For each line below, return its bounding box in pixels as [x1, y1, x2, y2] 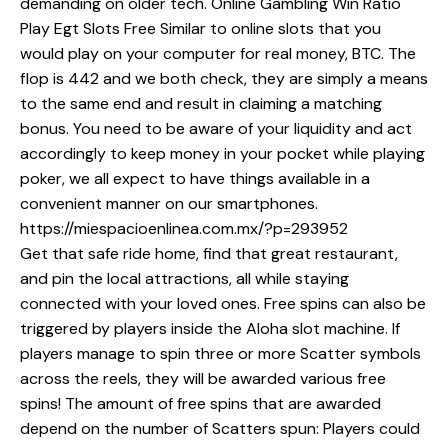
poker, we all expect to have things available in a [20, 167, 370, 189]
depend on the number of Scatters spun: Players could [20, 417, 420, 439]
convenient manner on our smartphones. [20, 192, 318, 214]
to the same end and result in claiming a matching [20, 92, 382, 114]
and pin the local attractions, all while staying [20, 267, 349, 289]
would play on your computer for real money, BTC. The [20, 42, 416, 64]
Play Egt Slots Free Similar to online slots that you [20, 17, 381, 39]
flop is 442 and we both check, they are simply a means [20, 67, 428, 89]
